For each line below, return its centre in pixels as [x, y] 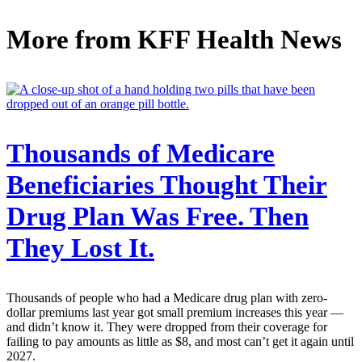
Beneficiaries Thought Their [167, 185]
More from [72, 40]
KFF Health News [240, 40]
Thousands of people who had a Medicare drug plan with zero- [167, 297]
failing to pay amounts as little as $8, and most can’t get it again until [180, 341]
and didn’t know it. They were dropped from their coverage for [167, 326]
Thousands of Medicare [141, 153]
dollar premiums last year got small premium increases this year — [175, 312]
